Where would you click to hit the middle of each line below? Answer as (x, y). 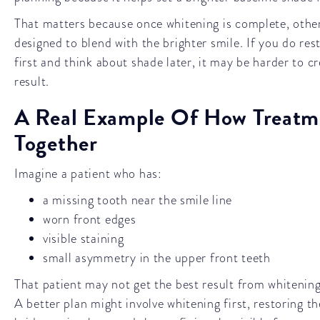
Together (56, 143)
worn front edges (90, 219)
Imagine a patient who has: (88, 173)
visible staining (84, 238)
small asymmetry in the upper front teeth (157, 257)
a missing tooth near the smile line (138, 200)
